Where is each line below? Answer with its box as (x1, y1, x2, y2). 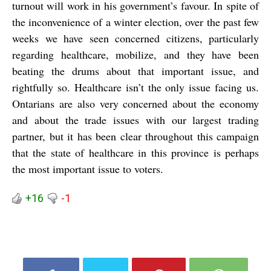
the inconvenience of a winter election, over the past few (12, 15, 259, 30)
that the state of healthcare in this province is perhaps (12, 145, 259, 160)
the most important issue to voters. (12, 162, 163, 177)
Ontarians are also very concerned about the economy (12, 96, 259, 111)
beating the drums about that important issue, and (12, 64, 259, 79)
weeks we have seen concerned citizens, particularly (12, 31, 259, 46)
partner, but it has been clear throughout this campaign (12, 129, 259, 144)
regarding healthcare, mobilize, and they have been (12, 47, 259, 62)
